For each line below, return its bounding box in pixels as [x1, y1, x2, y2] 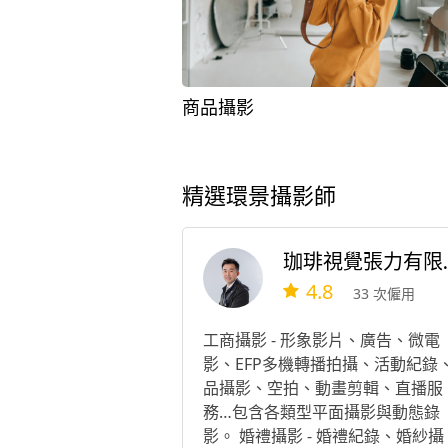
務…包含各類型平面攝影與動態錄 [202, 401, 440, 423]
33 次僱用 [353, 284, 416, 304]
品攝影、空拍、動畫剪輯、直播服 [202, 377, 443, 399]
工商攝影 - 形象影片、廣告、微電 [202, 329, 440, 351]
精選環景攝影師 [181, 186, 336, 208]
